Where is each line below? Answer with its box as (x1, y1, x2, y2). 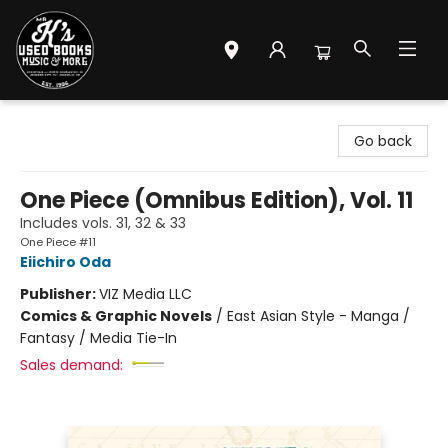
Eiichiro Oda (20, 252, 111, 272)
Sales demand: (20, 355, 123, 375)
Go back (354, 131, 412, 151)
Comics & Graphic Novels (20, 306, 212, 326)
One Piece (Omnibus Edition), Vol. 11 (20, 185, 413, 216)
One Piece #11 (20, 234, 96, 250)
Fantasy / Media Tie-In (20, 328, 177, 348)
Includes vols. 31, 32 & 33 (20, 213, 186, 233)
